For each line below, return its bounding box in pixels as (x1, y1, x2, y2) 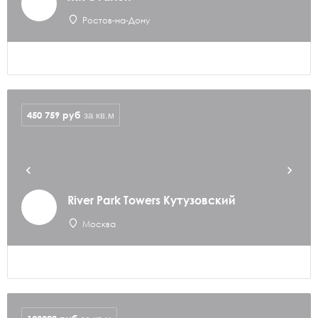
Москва (82, 219, 116, 229)
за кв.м (84, 110, 114, 121)
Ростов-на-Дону (82, 15, 150, 26)
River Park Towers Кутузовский (67, 193, 236, 207)
